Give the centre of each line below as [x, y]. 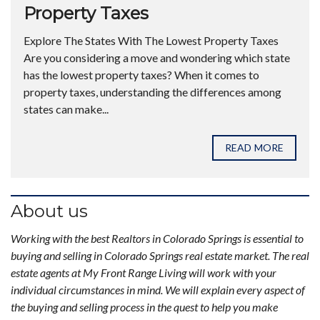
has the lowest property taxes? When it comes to [141, 75]
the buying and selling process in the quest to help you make [144, 307]
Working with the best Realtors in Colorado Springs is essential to [157, 238]
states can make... [66, 109]
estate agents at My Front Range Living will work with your [144, 272]
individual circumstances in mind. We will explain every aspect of [158, 290]
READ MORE [254, 147]
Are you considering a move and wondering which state [157, 57]
